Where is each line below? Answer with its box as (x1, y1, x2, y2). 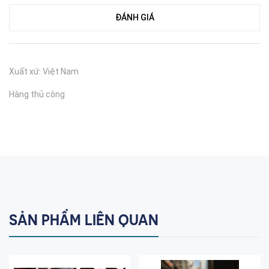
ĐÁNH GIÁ (115, 13, 154, 22)
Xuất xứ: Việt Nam (9, 67, 79, 76)
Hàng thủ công (9, 89, 65, 99)
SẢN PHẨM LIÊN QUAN (9, 213, 159, 228)
